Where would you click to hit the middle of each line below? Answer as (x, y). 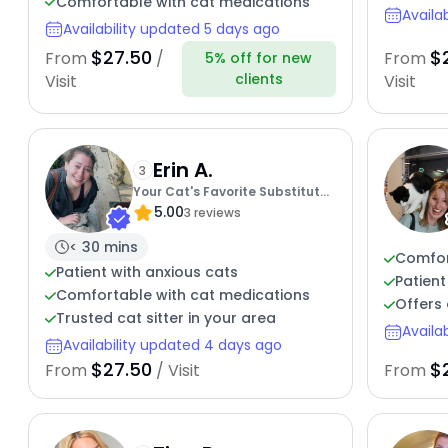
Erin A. (182, 169)
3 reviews (212, 212)
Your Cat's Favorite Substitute (230, 191)
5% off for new (259, 58)
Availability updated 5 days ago (171, 28)
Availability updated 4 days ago (172, 345)
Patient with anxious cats (146, 272)
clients (258, 79)
